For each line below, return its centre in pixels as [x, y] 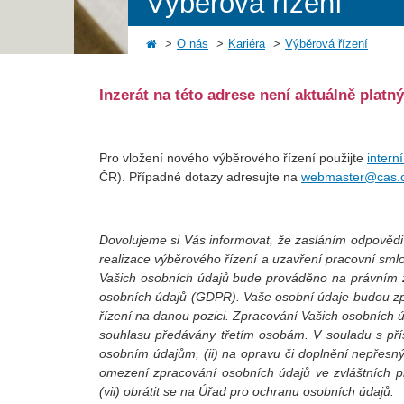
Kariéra [247, 45]
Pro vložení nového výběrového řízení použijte [233, 158]
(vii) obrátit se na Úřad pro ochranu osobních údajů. [247, 392]
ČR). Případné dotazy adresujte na [200, 177]
